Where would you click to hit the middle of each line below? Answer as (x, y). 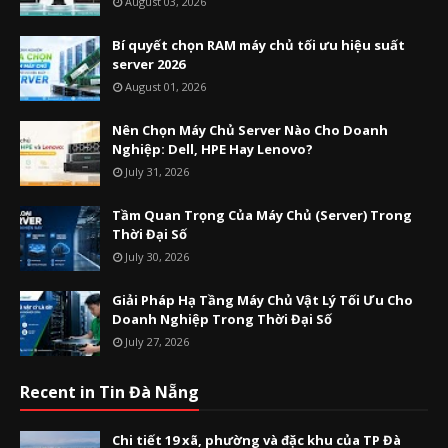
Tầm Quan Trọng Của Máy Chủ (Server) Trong (262, 215)
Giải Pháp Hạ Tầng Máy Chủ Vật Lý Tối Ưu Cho (262, 300)
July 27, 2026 (157, 341)
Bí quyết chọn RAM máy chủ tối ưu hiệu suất (258, 45)
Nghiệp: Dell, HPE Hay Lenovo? (212, 149)
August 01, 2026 (165, 86)
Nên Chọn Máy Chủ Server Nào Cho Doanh (250, 130)
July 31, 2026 (157, 171)
